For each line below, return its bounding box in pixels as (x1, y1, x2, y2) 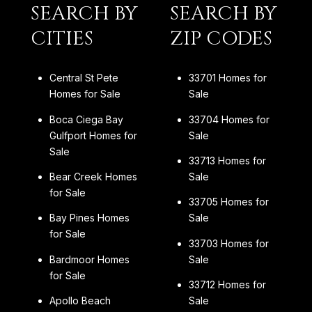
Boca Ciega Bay (49, 113, 123, 125)
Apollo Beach (49, 294, 111, 306)
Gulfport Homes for (49, 129, 137, 141)
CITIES (31, 25, 93, 52)
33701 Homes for (188, 72, 267, 84)
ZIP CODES (170, 25, 272, 52)
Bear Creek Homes (49, 170, 137, 182)
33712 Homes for (188, 278, 266, 290)
